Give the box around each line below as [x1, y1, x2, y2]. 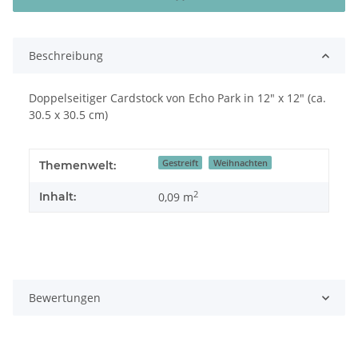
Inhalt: [39, 189, 76, 205]
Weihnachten [213, 157, 268, 169]
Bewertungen [29, 290, 101, 306]
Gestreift [162, 157, 199, 169]
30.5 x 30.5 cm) [29, 107, 108, 123]
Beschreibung [29, 48, 103, 64]
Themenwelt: [39, 158, 116, 173]
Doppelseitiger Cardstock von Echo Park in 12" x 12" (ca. [29, 90, 326, 106]
